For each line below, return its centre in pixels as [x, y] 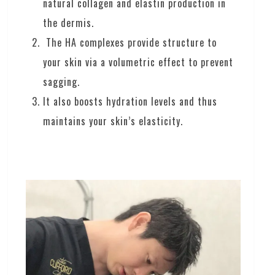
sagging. [62, 81]
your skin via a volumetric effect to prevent [138, 62]
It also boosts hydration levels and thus [130, 101]
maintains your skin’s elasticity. [113, 121]
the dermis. [69, 22]
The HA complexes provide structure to [130, 42]
